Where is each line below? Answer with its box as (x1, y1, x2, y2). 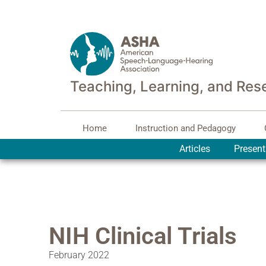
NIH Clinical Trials (49, 222, 237, 251)
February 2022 (49, 249, 109, 261)
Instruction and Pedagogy (135, 123, 236, 134)
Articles (179, 143, 210, 155)
